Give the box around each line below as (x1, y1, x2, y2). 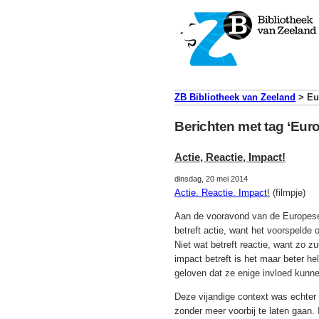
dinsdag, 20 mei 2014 (174, 174, 248, 184)
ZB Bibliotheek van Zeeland (174, 92, 296, 103)
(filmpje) (270, 187, 305, 199)
